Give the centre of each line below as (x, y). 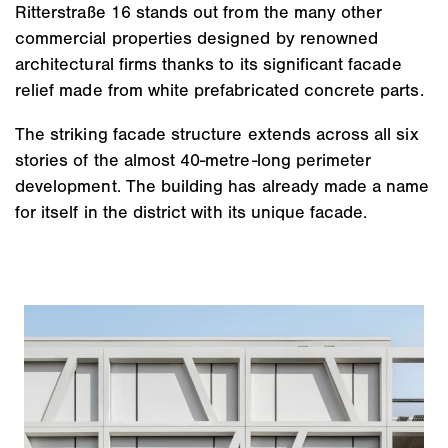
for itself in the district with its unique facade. (191, 212)
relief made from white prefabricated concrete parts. (219, 90)
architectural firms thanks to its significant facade (208, 64)
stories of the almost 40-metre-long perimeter (193, 160)
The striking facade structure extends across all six (217, 134)
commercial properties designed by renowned (197, 38)
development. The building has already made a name (222, 186)
